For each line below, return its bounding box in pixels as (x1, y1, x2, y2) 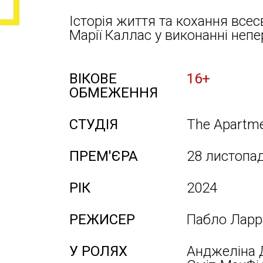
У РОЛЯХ (69, 243, 127, 259)
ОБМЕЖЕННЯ (69, 85, 158, 101)
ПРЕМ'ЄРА (69, 148, 138, 164)
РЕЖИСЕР (69, 211, 135, 228)
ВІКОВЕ (69, 70, 117, 87)
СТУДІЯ (69, 116, 118, 133)
